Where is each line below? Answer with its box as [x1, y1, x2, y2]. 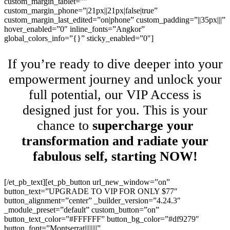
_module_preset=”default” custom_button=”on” [4, 205, 159, 215]
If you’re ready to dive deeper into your [7, 56, 223, 72]
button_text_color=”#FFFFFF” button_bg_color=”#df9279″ [4, 215, 199, 224]
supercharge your [92, 118, 194, 133]
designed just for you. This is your [23, 103, 207, 118]
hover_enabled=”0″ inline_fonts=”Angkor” [4, 25, 145, 34]
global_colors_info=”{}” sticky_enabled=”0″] [4, 34, 154, 43]
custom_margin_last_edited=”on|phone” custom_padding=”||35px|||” [4, 15, 225, 25]
